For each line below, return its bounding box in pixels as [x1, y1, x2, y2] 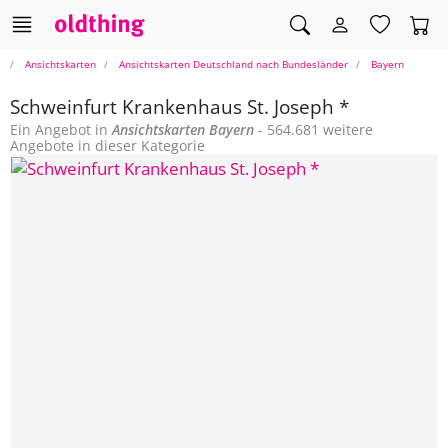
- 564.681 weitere [254, 120, 373, 140]
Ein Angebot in [10, 120, 112, 140]
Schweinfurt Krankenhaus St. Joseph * [10, 93, 349, 121]
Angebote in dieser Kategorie [10, 136, 205, 156]
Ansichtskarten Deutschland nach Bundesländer [119, 57, 348, 72]
